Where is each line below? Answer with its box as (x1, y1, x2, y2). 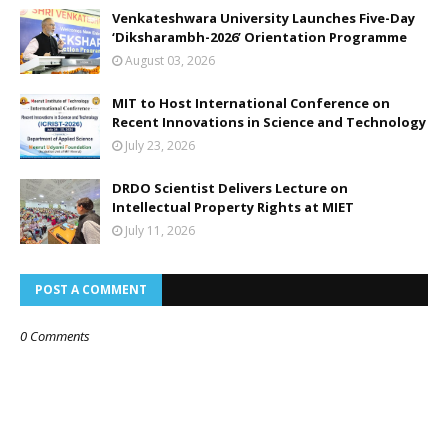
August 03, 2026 (125, 52, 215, 69)
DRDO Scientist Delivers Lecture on (112, 179, 348, 197)
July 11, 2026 (125, 222, 195, 239)
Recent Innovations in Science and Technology (112, 113, 426, 131)
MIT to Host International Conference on (112, 94, 390, 112)
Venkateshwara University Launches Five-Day (112, 9, 415, 27)
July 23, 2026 (125, 137, 195, 154)
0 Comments (20, 327, 90, 345)
